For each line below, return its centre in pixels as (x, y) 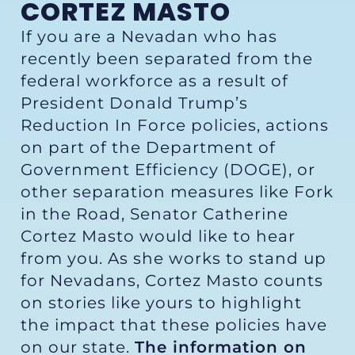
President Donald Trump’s (134, 103)
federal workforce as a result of (155, 81)
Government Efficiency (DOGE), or (168, 170)
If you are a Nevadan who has (149, 37)
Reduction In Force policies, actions (175, 126)
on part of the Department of (148, 148)
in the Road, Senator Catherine (155, 214)
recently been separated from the (167, 59)
